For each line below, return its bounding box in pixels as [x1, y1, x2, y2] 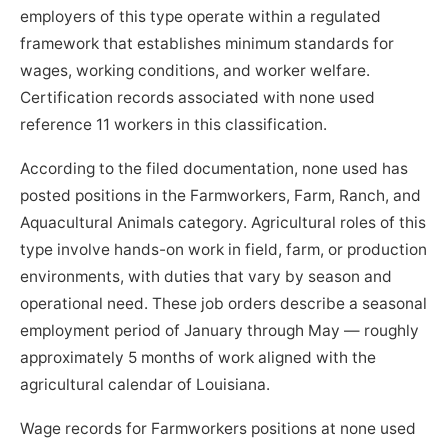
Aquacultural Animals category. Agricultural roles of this [20, 213, 427, 233]
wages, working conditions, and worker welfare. [20, 61, 371, 81]
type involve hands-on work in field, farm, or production [20, 240, 428, 260]
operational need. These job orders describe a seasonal [20, 294, 428, 314]
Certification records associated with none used [20, 88, 376, 108]
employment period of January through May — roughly [20, 321, 420, 341]
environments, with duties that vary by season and [20, 267, 393, 287]
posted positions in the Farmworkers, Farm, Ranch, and [20, 186, 422, 206]
